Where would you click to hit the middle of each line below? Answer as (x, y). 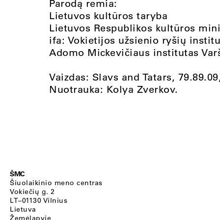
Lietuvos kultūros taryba (108, 15)
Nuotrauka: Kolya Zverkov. (114, 89)
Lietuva (23, 209)
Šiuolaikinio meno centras (56, 183)
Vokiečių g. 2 (32, 192)
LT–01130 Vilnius (39, 200)
